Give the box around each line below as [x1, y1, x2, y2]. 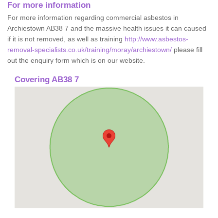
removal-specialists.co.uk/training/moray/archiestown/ [7, 45, 172, 54]
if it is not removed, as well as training [7, 35, 125, 43]
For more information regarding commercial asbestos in [7, 13, 179, 21]
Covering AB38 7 [15, 74, 79, 84]
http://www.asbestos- [125, 35, 188, 43]
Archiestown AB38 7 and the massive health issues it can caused [7, 24, 206, 32]
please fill [172, 45, 202, 54]
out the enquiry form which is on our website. [7, 56, 145, 64]
